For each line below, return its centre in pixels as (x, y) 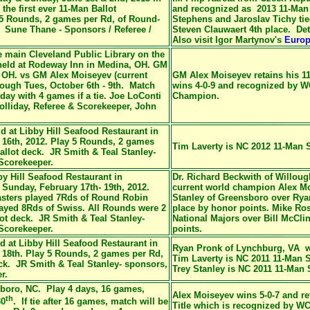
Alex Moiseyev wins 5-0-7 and (237, 295)
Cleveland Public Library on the (97, 54)
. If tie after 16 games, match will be (91, 302)
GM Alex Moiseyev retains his (237, 75)
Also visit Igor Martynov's (228, 40)
